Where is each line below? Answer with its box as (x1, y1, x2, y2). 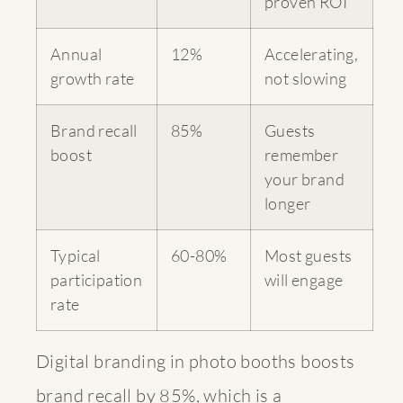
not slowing (264, 67, 347, 88)
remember (264, 144, 339, 165)
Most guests (264, 245, 353, 265)
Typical (50, 245, 101, 265)
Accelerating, (264, 43, 359, 64)
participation (50, 269, 143, 290)
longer (264, 193, 311, 213)
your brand (264, 168, 345, 189)
